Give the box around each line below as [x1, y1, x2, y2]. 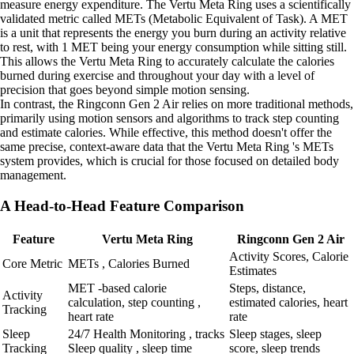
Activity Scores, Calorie [229, 249, 348, 263]
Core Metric [2, 256, 62, 270]
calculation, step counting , [68, 295, 201, 309]
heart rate [68, 309, 114, 323]
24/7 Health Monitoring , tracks [68, 326, 224, 341]
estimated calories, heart [229, 295, 348, 309]
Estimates [229, 263, 277, 277]
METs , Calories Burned [68, 256, 190, 270]
